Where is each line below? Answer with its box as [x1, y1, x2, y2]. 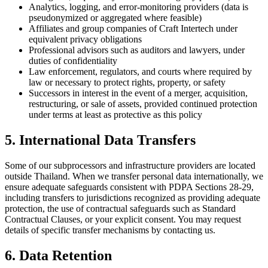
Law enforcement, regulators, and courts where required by [29, 66, 252, 77]
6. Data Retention [5, 248, 112, 264]
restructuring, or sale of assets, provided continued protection [29, 99, 257, 109]
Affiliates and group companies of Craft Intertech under [29, 23, 237, 34]
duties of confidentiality [29, 56, 117, 66]
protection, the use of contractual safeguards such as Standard [5, 203, 236, 214]
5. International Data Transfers [5, 132, 196, 148]
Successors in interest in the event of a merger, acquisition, [29, 88, 248, 99]
